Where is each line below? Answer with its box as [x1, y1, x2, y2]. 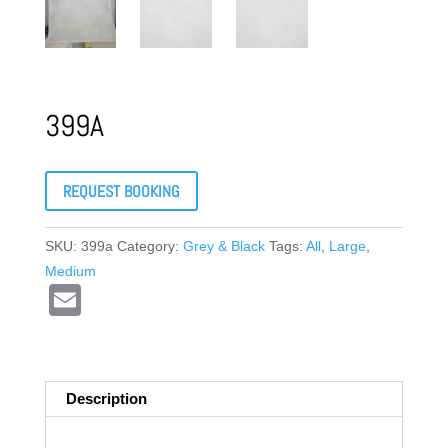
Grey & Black [182, 238, 265, 255]
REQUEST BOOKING [62, 180, 180, 202]
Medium [44, 263, 96, 280]
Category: [116, 238, 183, 255]
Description [65, 390, 147, 408]
